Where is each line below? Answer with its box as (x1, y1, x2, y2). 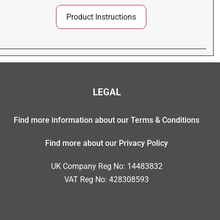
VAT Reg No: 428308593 (64, 174, 149, 184)
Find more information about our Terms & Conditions (14, 115, 200, 125)
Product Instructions (66, 12, 136, 22)
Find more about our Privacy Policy (45, 138, 168, 148)
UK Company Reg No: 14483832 (51, 161, 163, 171)
